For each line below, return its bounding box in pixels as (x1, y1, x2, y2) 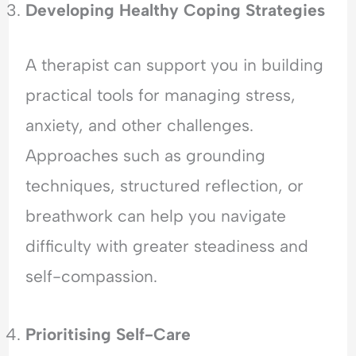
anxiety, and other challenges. (25, 115, 254, 136)
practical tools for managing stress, (25, 85, 296, 106)
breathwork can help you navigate (25, 206, 287, 226)
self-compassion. (25, 266, 158, 287)
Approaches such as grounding (25, 145, 266, 166)
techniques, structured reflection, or (25, 176, 304, 196)
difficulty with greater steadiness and (25, 236, 309, 257)
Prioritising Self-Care (25, 323, 192, 344)
